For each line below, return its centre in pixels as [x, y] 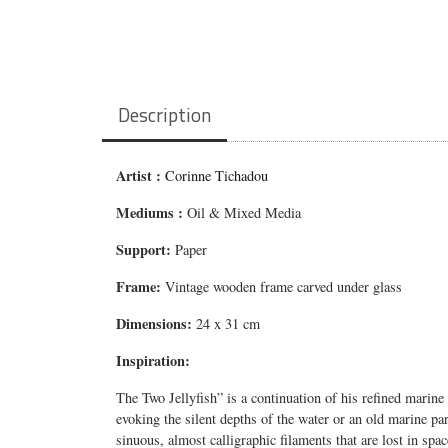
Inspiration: [153, 361]
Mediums [147, 213]
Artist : [141, 176]
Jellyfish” [194, 398]
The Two [141, 398]
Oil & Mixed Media [244, 213]
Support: [144, 250]
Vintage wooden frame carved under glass [282, 287]
